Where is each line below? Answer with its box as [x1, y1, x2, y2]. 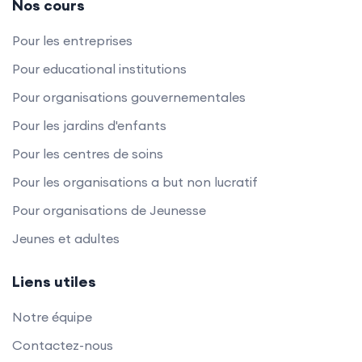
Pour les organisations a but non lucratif [12, 173, 258, 190]
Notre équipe [12, 308, 92, 325]
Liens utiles [12, 271, 96, 291]
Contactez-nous [12, 336, 113, 353]
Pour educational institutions [12, 60, 187, 77]
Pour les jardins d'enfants [12, 116, 166, 133]
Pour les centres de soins [12, 145, 163, 162]
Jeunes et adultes [12, 229, 120, 246]
